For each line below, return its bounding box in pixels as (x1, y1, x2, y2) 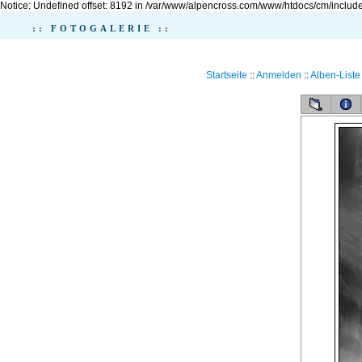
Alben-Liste (309, 69, 360, 81)
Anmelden (255, 69, 301, 81)
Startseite (205, 69, 247, 81)
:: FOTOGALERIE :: (32, 23, 171, 33)
